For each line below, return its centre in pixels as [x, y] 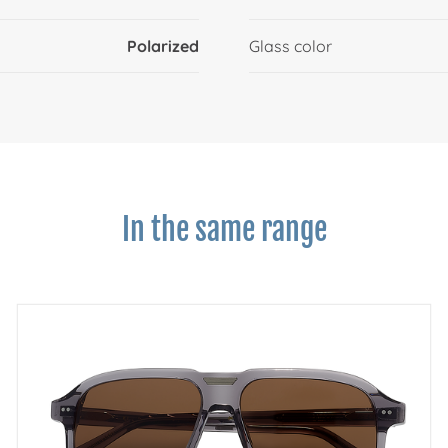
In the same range [224, 230]
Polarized [163, 46]
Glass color [290, 46]
